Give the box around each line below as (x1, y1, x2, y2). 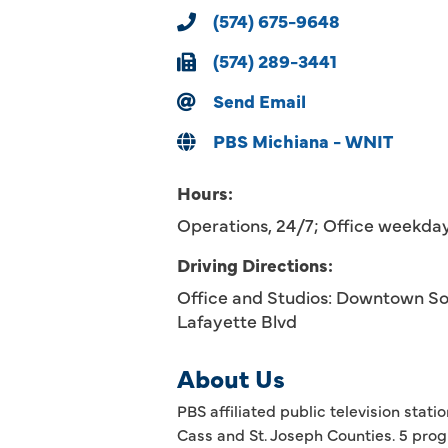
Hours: (177, 180, 233, 205)
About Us (177, 360, 285, 395)
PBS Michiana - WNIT (213, 128, 393, 153)
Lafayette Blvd (177, 308, 297, 333)
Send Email (213, 88, 306, 113)
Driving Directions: (177, 252, 333, 277)
